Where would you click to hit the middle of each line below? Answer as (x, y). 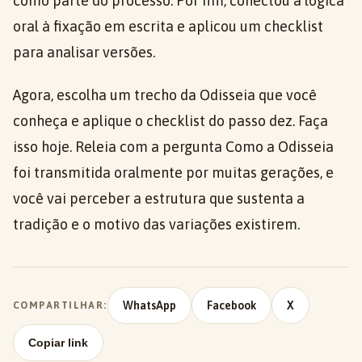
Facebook (231, 306)
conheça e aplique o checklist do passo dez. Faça (170, 121)
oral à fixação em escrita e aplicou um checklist (168, 27)
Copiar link (58, 343)
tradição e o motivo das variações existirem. (156, 225)
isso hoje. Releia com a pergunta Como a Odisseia (173, 147)
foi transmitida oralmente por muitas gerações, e (173, 173)
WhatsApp (149, 306)
